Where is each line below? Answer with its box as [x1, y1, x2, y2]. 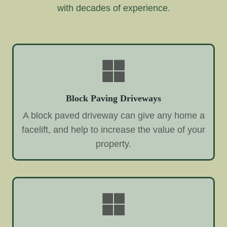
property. [96, 139, 131, 149]
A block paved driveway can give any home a [22, 110, 205, 121]
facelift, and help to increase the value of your [22, 125, 205, 135]
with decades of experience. [57, 3, 170, 14]
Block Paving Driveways [66, 93, 161, 104]
